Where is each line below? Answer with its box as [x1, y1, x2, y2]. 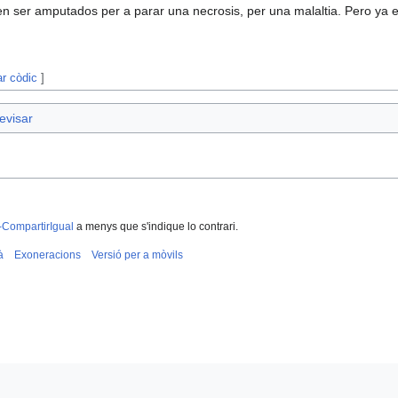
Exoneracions [14, 249, 81, 262]
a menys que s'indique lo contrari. [74, 220, 238, 234]
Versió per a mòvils [92, 249, 183, 262]
